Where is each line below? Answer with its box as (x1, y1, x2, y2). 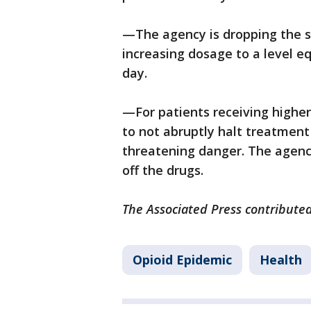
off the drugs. (122, 162, 203, 179)
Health (260, 251, 302, 269)
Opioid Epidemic (133, 251, 232, 269)
